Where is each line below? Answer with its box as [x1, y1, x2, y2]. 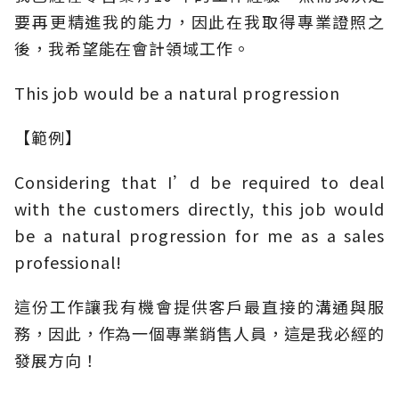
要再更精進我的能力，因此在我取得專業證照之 [14, 10, 385, 34]
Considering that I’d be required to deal [14, 170, 385, 194]
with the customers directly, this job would [14, 197, 385, 221]
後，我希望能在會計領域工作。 [14, 37, 250, 61]
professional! [14, 250, 122, 274]
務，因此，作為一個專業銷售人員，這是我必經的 [14, 322, 385, 346]
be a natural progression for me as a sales [14, 224, 385, 248]
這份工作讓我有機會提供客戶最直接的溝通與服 [14, 295, 385, 319]
